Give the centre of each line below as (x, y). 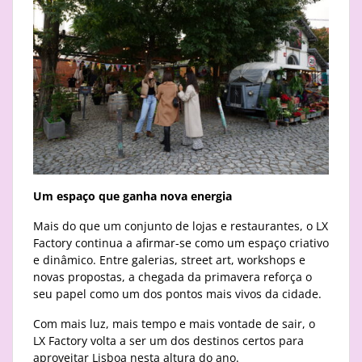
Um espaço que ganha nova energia (133, 196)
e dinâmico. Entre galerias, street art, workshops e (169, 260)
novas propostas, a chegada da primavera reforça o (173, 277)
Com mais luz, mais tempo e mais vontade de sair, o (174, 324)
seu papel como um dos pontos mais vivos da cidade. (177, 294)
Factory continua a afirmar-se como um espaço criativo (181, 243)
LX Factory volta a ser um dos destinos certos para (168, 341)
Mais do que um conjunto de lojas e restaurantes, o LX (181, 226)
